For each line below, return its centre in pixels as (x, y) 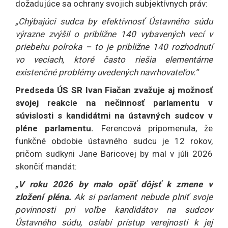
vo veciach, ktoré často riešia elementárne (114, 60)
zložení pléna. (43, 197)
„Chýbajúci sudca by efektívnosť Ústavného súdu (114, 22)
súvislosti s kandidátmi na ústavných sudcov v (114, 116)
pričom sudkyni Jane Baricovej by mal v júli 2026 (114, 154)
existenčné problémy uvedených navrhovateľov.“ (107, 73)
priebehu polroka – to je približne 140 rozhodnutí (114, 47)
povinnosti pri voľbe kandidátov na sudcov (114, 210)
